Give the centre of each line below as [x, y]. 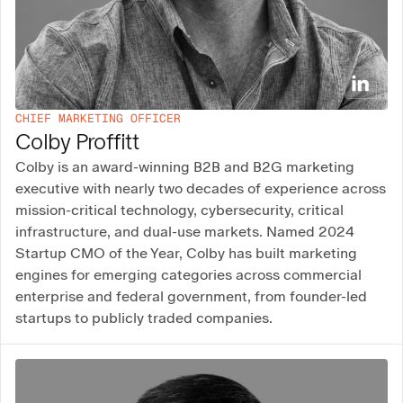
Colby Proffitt [77, 142]
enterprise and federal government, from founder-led [191, 297]
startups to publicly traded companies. [144, 318]
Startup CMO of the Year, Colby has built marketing [186, 254]
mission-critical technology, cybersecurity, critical [179, 210]
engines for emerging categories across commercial [188, 275]
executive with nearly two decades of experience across [201, 189]
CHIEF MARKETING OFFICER [98, 119]
